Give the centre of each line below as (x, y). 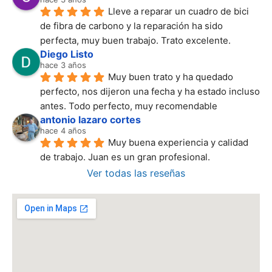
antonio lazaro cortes (90, 119)
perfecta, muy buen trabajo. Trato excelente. (135, 40)
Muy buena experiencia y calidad (178, 142)
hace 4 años (63, 130)
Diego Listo (67, 54)
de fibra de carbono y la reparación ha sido (131, 25)
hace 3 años (63, 65)
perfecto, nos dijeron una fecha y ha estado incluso (150, 91)
